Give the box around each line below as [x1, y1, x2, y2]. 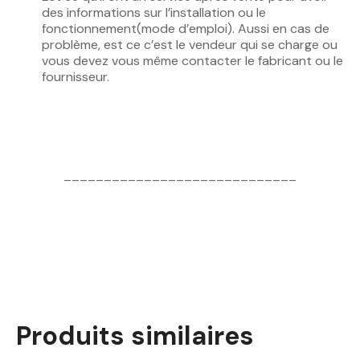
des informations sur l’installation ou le [42, 4, 266, 21]
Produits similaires [16, 319, 254, 353]
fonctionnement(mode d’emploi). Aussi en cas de [42, 20, 329, 37]
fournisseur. [42, 68, 109, 85]
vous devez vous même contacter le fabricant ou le [42, 52, 343, 69]
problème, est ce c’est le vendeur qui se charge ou [42, 36, 337, 53]
